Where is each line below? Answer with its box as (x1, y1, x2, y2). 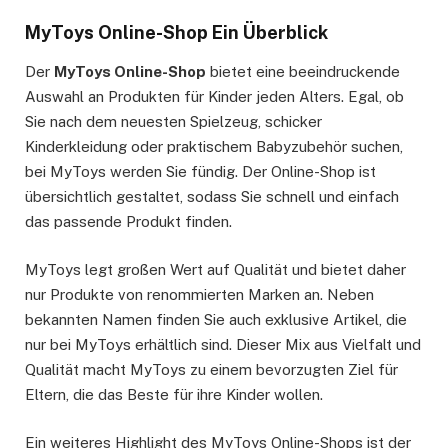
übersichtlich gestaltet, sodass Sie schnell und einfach (25, 188, 399, 206)
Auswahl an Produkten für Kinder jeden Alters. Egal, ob (25, 88, 404, 106)
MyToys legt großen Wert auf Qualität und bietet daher (25, 261, 406, 279)
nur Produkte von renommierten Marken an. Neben (25, 286, 374, 304)
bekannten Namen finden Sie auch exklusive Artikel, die (25, 311, 407, 329)
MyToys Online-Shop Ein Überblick (25, 21, 328, 43)
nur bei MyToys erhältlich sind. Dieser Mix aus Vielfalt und (25, 336, 421, 354)
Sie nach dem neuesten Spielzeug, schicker (25, 113, 322, 131)
